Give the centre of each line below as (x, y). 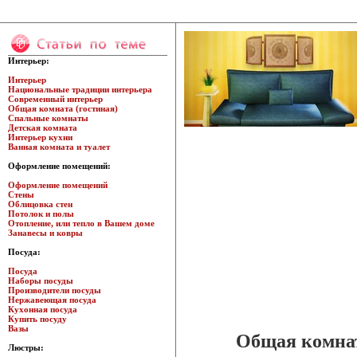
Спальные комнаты (48, 118)
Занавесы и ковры (45, 233)
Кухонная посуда (43, 309)
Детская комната (43, 127)
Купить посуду (37, 319)
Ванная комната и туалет (59, 147)
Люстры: (26, 347)
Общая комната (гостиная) (63, 108)
